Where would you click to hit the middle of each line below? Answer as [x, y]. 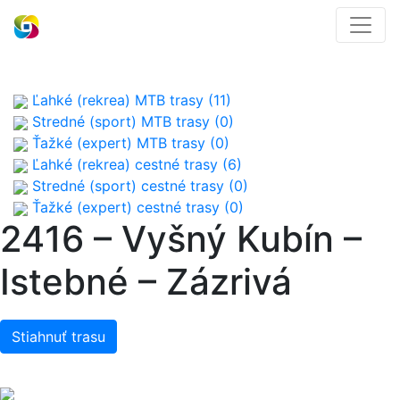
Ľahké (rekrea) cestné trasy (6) [135, 164]
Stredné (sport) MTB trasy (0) [131, 121]
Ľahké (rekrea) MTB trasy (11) [129, 100]
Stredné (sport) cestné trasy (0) [138, 186]
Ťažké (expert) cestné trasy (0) [136, 207]
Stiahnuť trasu [58, 337]
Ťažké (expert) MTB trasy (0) [129, 143]
